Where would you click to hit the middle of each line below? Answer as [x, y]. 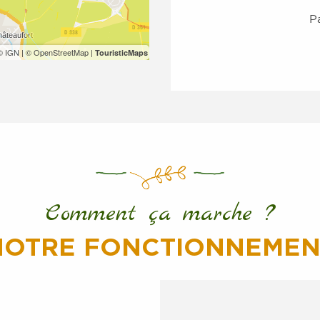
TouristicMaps [121, 52]
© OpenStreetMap [57, 52]
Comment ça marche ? [160, 214]
